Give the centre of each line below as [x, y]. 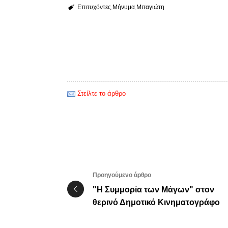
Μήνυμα [123, 7]
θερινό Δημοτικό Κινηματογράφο [156, 203]
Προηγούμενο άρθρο [122, 175]
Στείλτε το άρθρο [102, 94]
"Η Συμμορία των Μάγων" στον [153, 190]
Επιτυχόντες [94, 7]
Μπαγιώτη [150, 7]
